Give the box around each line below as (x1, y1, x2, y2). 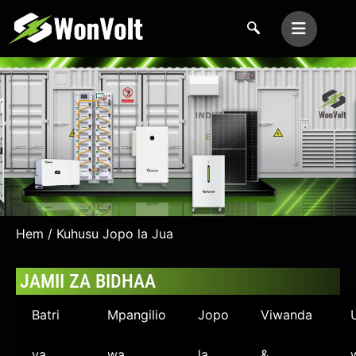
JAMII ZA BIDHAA (20, 270, 156, 292)
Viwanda (261, 307, 312, 323)
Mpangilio (107, 307, 166, 323)
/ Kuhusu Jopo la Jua (44, 226, 173, 242)
